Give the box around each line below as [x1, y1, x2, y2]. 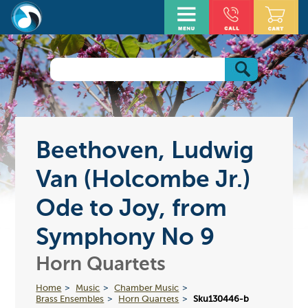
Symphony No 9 [36, 225, 215, 250]
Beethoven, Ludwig [36, 139, 254, 164]
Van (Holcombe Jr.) [36, 168, 251, 192]
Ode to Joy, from [36, 197, 228, 221]
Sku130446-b [193, 294, 250, 304]
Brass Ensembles [36, 294, 104, 304]
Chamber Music [114, 283, 179, 293]
